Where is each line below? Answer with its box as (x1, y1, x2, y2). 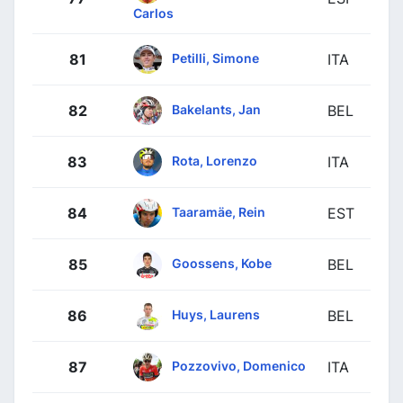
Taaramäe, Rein (172, 203, 265, 219)
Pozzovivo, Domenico (172, 357, 306, 373)
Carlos (133, 4, 174, 21)
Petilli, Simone (172, 49, 259, 66)
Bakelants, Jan (172, 101, 261, 117)
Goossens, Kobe (172, 255, 272, 271)
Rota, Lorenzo (172, 152, 257, 168)
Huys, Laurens (172, 306, 260, 322)
